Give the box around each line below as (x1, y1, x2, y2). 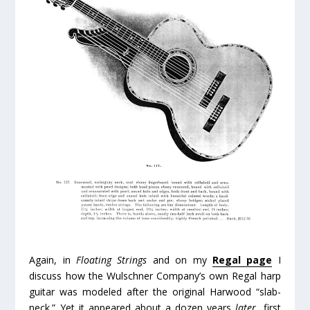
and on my (147, 253, 212, 267)
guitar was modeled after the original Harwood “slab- (29, 285, 281, 299)
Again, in (29, 253, 77, 267)
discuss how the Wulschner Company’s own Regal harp (29, 269, 281, 283)
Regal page (212, 253, 273, 267)
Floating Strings (76, 253, 147, 267)
